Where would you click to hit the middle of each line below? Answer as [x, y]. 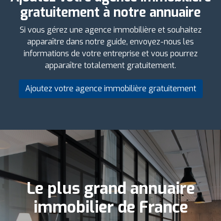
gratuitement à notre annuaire [110, 12]
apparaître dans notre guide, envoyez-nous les [110, 41]
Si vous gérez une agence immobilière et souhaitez [110, 30]
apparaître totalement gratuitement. [110, 65]
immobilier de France [110, 207]
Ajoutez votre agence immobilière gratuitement [110, 88]
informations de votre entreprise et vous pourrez [110, 53]
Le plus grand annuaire [110, 188]
